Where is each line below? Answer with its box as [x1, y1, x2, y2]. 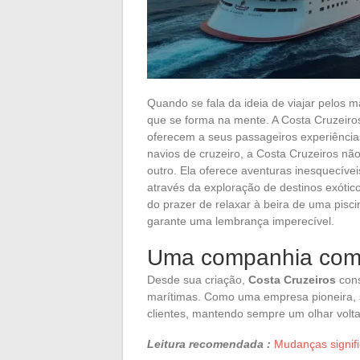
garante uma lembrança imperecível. [147, 214, 334, 227]
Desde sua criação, [147, 272, 248, 286]
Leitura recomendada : [147, 337, 271, 350]
